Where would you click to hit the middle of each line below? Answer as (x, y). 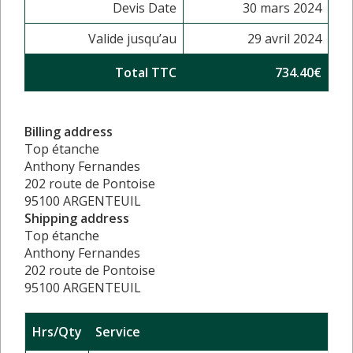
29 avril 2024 (284, 38)
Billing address (69, 131)
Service (118, 331)
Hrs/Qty (57, 331)
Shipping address (77, 218)
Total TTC (146, 72)
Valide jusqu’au (132, 38)
